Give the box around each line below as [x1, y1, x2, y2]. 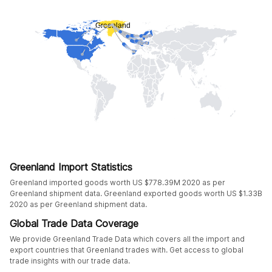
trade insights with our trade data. [10, 256, 130, 265]
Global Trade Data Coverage [10, 217, 138, 229]
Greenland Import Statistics [10, 160, 132, 173]
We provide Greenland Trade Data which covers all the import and [10, 234, 245, 243]
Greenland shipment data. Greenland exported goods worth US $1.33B [10, 188, 262, 198]
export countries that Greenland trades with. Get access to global [10, 245, 243, 254]
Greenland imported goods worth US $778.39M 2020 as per [10, 177, 225, 187]
